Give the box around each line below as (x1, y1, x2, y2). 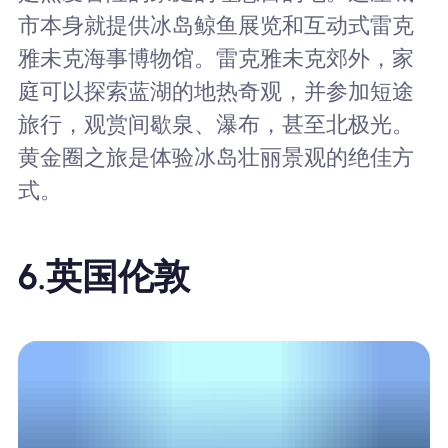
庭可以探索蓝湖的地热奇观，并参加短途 (17, 78, 414, 104)
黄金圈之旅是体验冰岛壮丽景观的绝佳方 (17, 144, 414, 170)
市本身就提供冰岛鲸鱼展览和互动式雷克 (17, 12, 414, 38)
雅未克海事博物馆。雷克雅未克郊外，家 (17, 45, 414, 71)
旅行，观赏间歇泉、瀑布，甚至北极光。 (17, 111, 414, 137)
